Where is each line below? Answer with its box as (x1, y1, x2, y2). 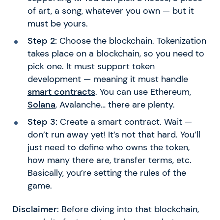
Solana (27, 99, 55, 110)
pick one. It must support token (27, 61, 155, 72)
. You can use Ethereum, (95, 86, 191, 98)
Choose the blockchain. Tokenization (56, 35, 206, 47)
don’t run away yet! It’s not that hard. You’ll (27, 129, 200, 140)
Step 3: (27, 116, 57, 127)
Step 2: (27, 35, 57, 47)
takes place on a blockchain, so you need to (27, 48, 204, 59)
